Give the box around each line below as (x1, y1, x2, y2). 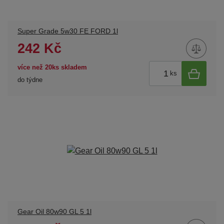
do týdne (17, 75, 42, 83)
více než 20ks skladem (17, 63, 87, 71)
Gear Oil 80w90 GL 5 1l (17, 208, 91, 216)
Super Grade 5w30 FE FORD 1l (17, 27, 118, 35)
